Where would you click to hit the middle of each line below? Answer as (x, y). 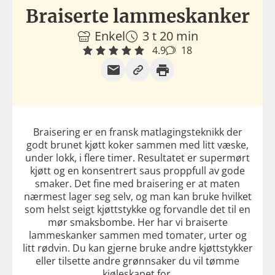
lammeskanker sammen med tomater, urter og (137, 235)
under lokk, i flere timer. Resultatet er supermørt (137, 157)
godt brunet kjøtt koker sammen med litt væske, (137, 145)
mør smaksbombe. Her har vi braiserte (137, 222)
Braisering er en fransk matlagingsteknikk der (137, 132)
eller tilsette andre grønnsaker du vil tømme (137, 261)
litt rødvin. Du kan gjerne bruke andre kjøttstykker (137, 248)
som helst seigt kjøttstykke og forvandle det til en (137, 209)
